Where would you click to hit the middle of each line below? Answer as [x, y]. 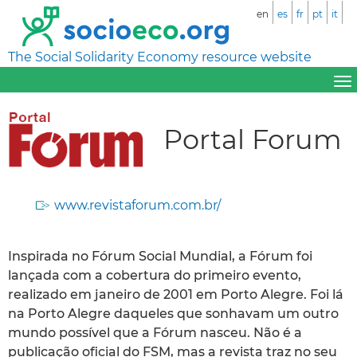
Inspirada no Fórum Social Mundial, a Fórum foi [160, 256]
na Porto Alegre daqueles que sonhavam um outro [173, 313]
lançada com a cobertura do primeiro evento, [155, 275]
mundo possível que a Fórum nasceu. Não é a [155, 332]
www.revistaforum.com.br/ [137, 205]
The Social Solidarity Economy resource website [160, 57]
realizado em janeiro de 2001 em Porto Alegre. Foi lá [176, 294]
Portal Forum [253, 139]
